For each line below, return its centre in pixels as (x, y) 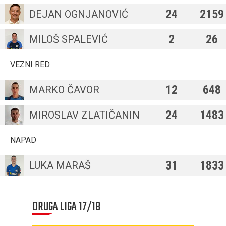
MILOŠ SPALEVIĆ (69, 39)
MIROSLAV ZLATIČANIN (84, 115)
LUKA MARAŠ (60, 165)
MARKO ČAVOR (64, 90)
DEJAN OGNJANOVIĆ (79, 14)
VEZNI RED (30, 64)
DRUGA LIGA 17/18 (66, 207)
